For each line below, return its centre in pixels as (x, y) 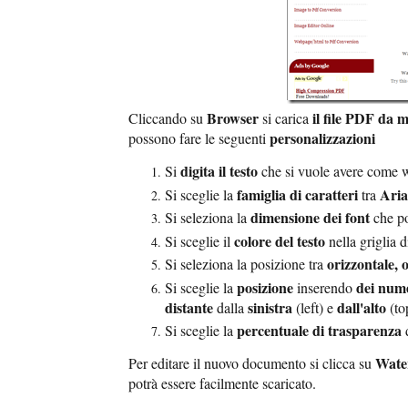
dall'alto (362, 307)
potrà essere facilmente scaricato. (222, 383)
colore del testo (280, 240)
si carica (286, 118)
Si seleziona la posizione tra (246, 264)
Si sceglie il (199, 240)
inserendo (325, 287)
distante (189, 307)
